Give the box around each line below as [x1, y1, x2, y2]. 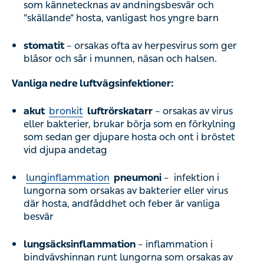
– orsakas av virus [153, 105, 233, 117]
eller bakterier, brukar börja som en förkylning [24, 118, 236, 130]
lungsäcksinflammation [24, 239, 136, 250]
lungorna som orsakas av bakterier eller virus [24, 185, 228, 196]
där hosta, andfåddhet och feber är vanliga [24, 198, 220, 209]
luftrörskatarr [85, 105, 153, 117]
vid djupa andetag [24, 144, 107, 156]
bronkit [49, 105, 83, 117]
